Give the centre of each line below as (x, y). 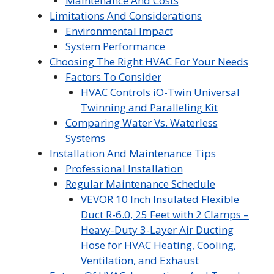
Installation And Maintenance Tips (133, 154)
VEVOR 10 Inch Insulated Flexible (160, 199)
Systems (85, 138)
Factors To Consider (113, 77)
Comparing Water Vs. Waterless (141, 123)
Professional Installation (124, 169)
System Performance (115, 46)
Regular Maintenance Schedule (140, 184)
